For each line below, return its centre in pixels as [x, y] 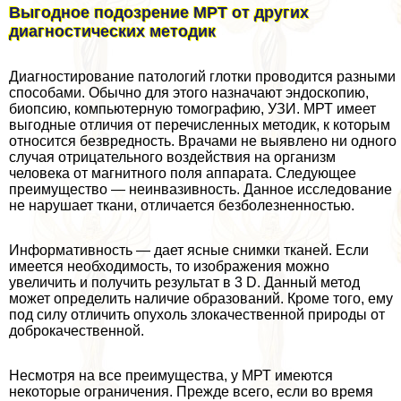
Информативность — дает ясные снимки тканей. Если [189, 250]
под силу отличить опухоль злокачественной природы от [197, 314]
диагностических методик [112, 31]
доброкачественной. [77, 330]
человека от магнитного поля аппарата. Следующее [183, 173]
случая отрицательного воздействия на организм [172, 157]
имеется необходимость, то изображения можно [169, 266]
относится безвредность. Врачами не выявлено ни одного [203, 141]
